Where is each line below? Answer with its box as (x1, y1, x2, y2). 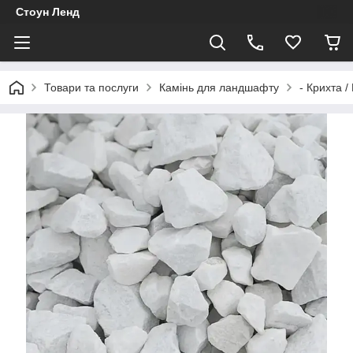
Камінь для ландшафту (159, 81, 279, 94)
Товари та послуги (44, 81, 139, 94)
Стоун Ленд (16, 6, 80, 18)
